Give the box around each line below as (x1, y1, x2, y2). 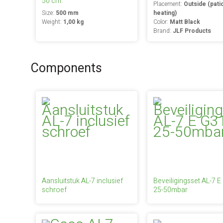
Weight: (42, 17, 63, 26)
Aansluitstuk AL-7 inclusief (42, 176, 123, 186)
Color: (153, 17, 170, 26)
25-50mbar (153, 185, 188, 195)
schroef (42, 185, 67, 195)
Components (31, 59, 102, 78)
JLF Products (172, 26, 211, 35)
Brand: (153, 26, 173, 35)
